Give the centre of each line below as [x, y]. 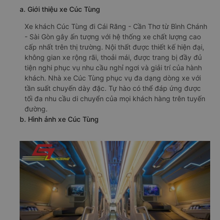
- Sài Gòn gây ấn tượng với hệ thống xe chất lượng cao [113, 37]
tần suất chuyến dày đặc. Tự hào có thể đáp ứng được [113, 88]
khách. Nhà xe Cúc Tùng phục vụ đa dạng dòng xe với [113, 78]
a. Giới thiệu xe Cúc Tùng [60, 9]
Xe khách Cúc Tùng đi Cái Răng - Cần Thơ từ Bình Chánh [116, 27]
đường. [36, 109]
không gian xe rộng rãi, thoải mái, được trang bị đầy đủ [113, 57]
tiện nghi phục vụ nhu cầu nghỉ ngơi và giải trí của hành [113, 68]
